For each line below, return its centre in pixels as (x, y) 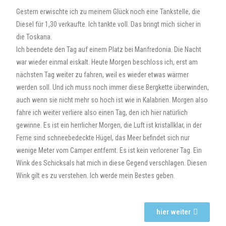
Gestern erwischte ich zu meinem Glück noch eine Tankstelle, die (108, 12)
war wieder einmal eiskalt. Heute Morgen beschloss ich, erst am (107, 62)
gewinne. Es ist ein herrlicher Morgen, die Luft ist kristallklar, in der (109, 125)
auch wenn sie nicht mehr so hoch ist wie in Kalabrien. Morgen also (112, 100)
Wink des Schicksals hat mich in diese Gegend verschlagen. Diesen (112, 163)
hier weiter (173, 212)
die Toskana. (34, 37)
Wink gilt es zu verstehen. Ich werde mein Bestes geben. (96, 176)
